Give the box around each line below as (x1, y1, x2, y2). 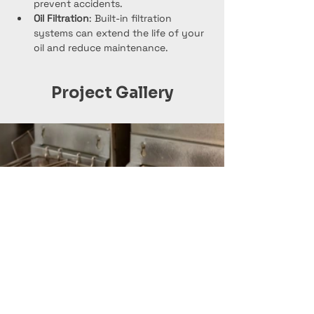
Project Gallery (50, 83, 174, 102)
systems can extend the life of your (34, 27, 207, 39)
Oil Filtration (34, 12, 89, 25)
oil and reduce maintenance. (34, 41, 168, 54)
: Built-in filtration (89, 12, 175, 25)
